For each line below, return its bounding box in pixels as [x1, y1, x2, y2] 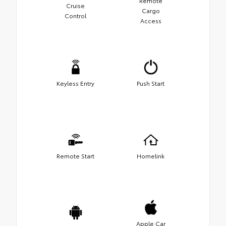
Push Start [137, 78, 164, 87]
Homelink [137, 151, 164, 160]
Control [65, 11, 86, 20]
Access [140, 16, 161, 25]
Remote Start [56, 151, 94, 160]
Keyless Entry [56, 78, 94, 87]
